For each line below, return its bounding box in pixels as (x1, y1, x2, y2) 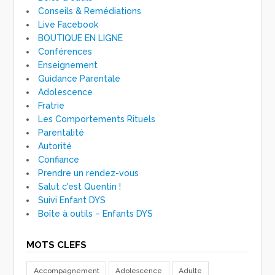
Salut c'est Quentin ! (38, 181, 122, 192)
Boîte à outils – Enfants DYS (38, 208, 153, 219)
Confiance (38, 154, 80, 165)
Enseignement (38, 60, 98, 70)
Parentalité (38, 127, 85, 137)
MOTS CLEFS (26, 239, 87, 250)
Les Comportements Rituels (38, 114, 156, 124)
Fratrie (38, 100, 65, 110)
